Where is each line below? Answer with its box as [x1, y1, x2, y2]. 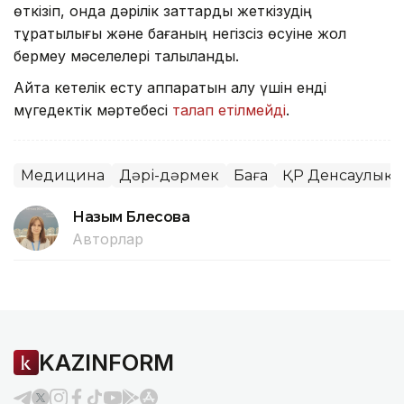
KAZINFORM [39, 348, 174, 376]
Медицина [21, 166, 105, 184]
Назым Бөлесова [72, 207, 190, 225]
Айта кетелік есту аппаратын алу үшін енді [14, 78, 326, 96]
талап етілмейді [172, 100, 286, 119]
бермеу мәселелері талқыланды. [14, 46, 239, 65]
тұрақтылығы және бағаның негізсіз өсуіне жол [14, 23, 346, 42]
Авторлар [72, 229, 143, 248]
